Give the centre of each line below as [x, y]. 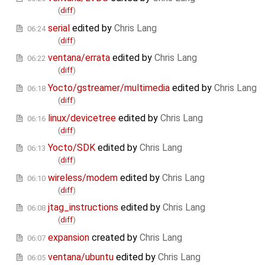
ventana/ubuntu [81, 257]
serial [59, 28]
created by [114, 237]
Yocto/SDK [72, 148]
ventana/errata [79, 58]
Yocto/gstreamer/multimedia [109, 88]
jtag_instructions [83, 208]
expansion [69, 237]
